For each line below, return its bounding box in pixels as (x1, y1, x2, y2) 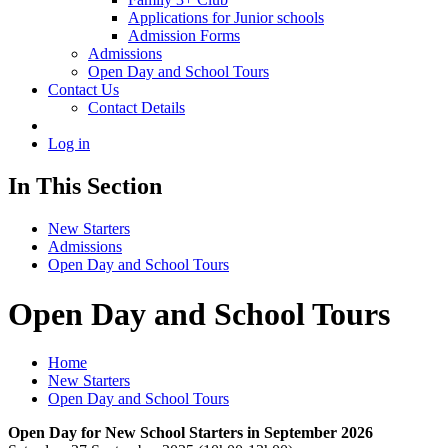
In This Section (8, 173, 162, 200)
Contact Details (88, 99, 185, 117)
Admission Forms (128, 27, 240, 45)
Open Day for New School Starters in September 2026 (8, 424, 373, 442)
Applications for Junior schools (128, 9, 324, 27)
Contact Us (48, 81, 119, 99)
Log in (48, 135, 90, 153)
